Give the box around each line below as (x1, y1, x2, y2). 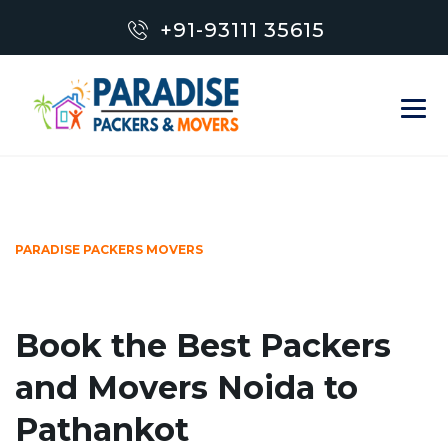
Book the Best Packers (15, 326, 391, 365)
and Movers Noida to (15, 368, 358, 407)
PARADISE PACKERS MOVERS (15, 242, 203, 257)
